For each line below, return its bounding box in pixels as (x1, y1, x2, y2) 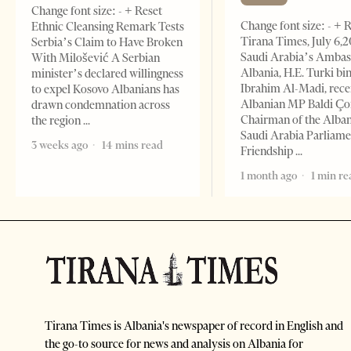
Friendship (241, 144, 296, 159)
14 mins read (100, 138, 163, 153)
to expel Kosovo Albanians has (31, 82, 179, 97)
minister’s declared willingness (31, 67, 183, 81)
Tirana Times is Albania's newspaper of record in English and (45, 319, 343, 334)
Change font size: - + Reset (31, 4, 162, 19)
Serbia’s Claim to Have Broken (31, 35, 183, 50)
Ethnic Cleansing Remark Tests (31, 20, 184, 34)
